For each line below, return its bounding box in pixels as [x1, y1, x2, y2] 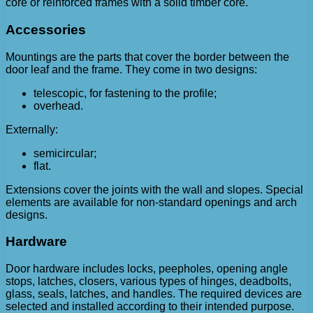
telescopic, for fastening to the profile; [34, 87, 217, 99]
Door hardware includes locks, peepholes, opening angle [6, 263, 288, 275]
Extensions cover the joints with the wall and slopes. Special [6, 183, 303, 196]
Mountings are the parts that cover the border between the [6, 50, 289, 63]
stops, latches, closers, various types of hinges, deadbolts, [6, 275, 291, 287]
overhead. [34, 99, 83, 112]
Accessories [6, 22, 86, 37]
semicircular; [34, 147, 96, 159]
